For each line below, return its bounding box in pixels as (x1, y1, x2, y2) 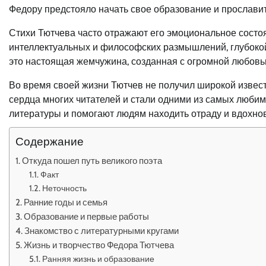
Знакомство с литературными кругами (24, 225, 179, 236)
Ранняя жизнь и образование (42, 254, 154, 264)
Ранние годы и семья (24, 197, 108, 208)
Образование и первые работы (24, 211, 150, 222)
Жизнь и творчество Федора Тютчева (24, 239, 175, 251)
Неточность (42, 183, 87, 194)
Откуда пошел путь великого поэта (22, 155, 163, 166)
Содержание (15, 134, 84, 148)
